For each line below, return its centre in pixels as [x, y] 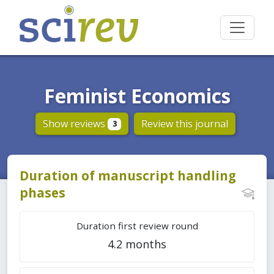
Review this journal [185, 124]
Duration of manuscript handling [128, 176]
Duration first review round [137, 226]
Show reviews [75, 124]
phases [43, 193]
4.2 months [137, 244]
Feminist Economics [137, 96]
